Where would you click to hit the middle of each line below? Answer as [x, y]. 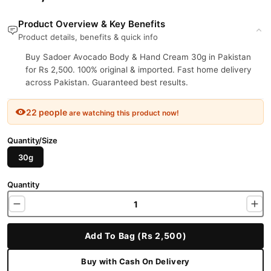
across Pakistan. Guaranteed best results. [107, 82]
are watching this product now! [123, 113]
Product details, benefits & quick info [88, 37]
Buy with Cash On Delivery [135, 261]
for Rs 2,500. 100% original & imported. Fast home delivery [139, 70]
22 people [47, 112]
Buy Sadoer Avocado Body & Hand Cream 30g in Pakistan [138, 57]
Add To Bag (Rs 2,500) [135, 236]
